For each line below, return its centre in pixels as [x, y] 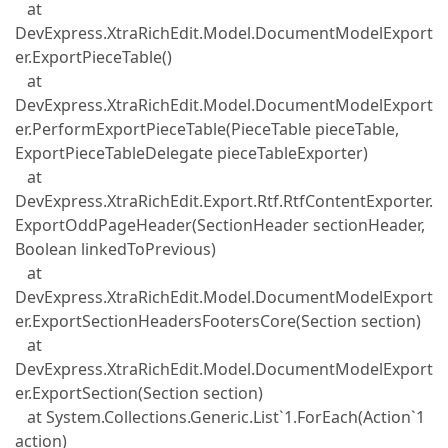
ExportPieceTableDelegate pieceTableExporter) [191, 153]
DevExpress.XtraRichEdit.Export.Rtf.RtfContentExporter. [224, 201]
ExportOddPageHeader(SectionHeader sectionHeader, [220, 225]
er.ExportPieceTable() [93, 57]
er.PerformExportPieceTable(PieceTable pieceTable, [207, 129]
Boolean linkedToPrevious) [115, 249]
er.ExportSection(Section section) [139, 393]
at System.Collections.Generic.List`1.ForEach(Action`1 [220, 417]
